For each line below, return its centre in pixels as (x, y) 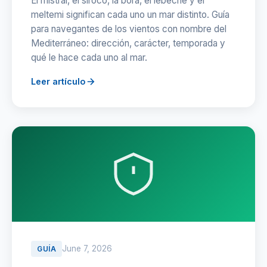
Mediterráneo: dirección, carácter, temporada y (128, 43)
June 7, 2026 (87, 249)
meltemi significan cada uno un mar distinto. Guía (130, 15)
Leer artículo (58, 81)
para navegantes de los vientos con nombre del (129, 29)
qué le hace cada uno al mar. (89, 58)
